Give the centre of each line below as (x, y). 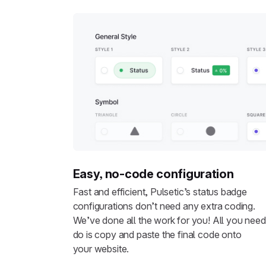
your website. (101, 248)
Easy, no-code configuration (153, 174)
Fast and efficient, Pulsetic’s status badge (160, 191)
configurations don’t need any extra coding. (164, 206)
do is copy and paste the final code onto (157, 234)
